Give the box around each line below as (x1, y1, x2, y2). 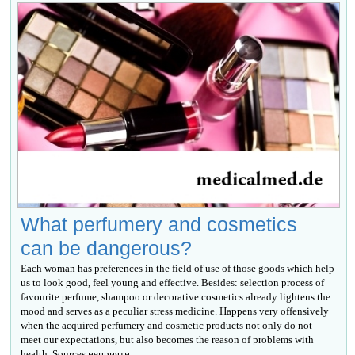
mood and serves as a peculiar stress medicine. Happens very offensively (21, 305, 330, 318)
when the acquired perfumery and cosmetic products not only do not (21, 319, 313, 332)
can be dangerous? (21, 237, 193, 260)
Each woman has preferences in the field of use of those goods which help (21, 262, 335, 275)
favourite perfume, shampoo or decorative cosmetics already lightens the (21, 291, 331, 303)
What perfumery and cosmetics (21, 213, 298, 236)
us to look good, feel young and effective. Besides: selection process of (21, 277, 325, 289)
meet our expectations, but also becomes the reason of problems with (21, 334, 315, 346)
